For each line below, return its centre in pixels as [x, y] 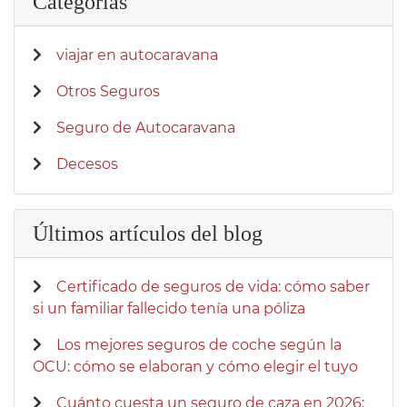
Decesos [87, 164]
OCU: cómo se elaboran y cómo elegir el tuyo [195, 367]
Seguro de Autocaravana [146, 128]
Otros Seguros [108, 92]
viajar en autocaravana [137, 55]
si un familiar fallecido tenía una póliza [169, 309]
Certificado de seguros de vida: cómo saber [213, 287]
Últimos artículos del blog [148, 234]
